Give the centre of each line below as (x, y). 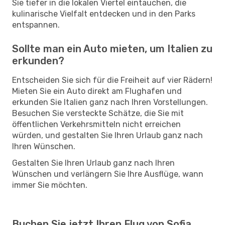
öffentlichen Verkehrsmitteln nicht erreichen (96, 124)
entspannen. (36, 25)
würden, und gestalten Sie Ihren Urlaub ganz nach (107, 135)
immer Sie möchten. (50, 185)
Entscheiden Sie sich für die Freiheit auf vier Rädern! (112, 80)
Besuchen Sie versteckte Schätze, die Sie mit (98, 113)
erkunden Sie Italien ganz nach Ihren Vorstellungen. (110, 102)
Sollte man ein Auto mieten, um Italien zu (112, 48)
